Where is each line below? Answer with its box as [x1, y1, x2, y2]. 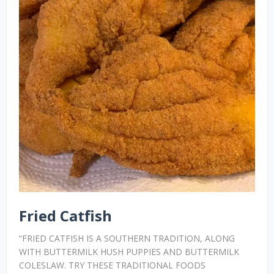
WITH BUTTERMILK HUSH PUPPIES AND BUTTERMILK [19, 246, 239, 258]
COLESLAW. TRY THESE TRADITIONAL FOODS [19, 259, 206, 272]
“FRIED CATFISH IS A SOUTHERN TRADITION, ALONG [19, 232, 235, 245]
